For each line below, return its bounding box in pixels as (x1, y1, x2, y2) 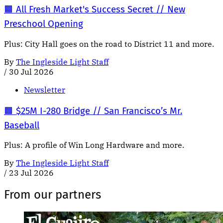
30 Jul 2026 (9, 66, 54, 77)
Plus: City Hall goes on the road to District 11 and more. (4, 38, 214, 49)
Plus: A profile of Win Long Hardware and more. (4, 140, 184, 150)
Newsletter (24, 84, 65, 95)
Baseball (4, 119, 39, 131)
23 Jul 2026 (9, 168, 54, 178)
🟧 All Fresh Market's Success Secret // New (4, 4, 185, 15)
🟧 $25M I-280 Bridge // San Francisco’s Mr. (4, 105, 182, 116)
